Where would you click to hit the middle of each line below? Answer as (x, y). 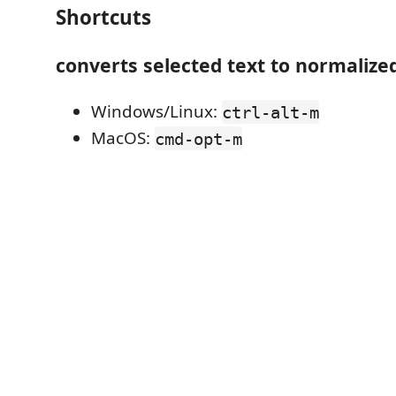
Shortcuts (103, 17)
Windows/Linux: (156, 112)
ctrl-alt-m (270, 112)
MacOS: (123, 138)
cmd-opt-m (198, 138)
